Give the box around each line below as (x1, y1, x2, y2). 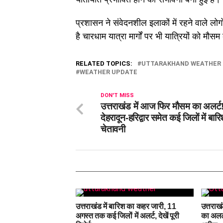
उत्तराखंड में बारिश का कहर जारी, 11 (76, 202, 176, 211)
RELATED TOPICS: (76, 59, 132, 67)
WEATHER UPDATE (80, 68, 137, 76)
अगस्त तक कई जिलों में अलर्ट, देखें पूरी (76, 211, 179, 220)
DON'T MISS (101, 92, 134, 99)
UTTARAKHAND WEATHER (141, 59, 221, 67)
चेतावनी (101, 123, 125, 134)
